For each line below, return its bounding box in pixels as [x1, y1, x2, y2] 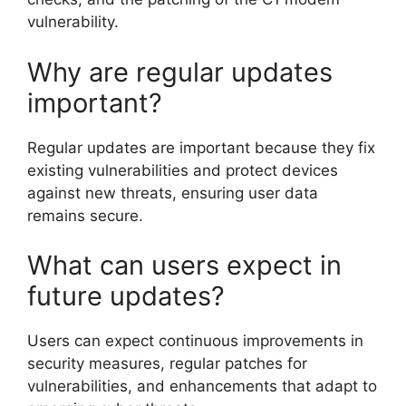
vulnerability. [27, 13, 119, 31]
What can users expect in [27, 249, 342, 281]
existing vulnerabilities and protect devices [27, 160, 338, 179]
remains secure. [27, 206, 143, 225]
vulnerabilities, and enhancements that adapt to [27, 377, 377, 395]
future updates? [27, 280, 225, 312]
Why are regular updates [27, 55, 333, 88]
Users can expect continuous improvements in [27, 332, 363, 350]
